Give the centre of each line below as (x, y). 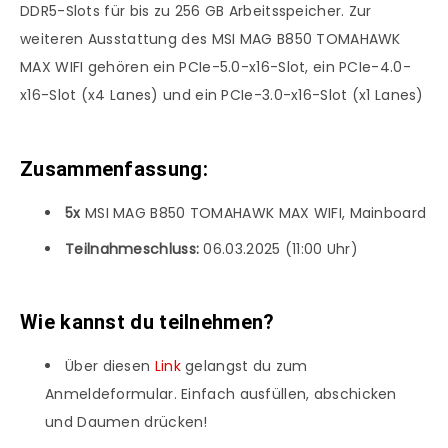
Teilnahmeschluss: (132, 248)
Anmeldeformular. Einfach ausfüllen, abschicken (221, 393)
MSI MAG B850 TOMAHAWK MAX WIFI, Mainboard (255, 212)
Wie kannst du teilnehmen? (147, 322)
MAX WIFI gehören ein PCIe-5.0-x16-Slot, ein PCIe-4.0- (215, 67)
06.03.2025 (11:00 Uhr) (279, 248)
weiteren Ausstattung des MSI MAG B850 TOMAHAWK (210, 39)
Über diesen (110, 365)
